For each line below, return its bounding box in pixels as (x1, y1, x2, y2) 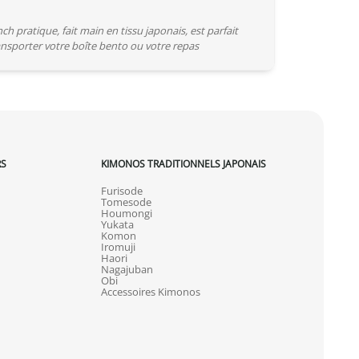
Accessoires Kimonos (100, 284, 200, 299)
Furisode (100, 183, 143, 198)
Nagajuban (100, 261, 153, 276)
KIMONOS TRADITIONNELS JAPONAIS (100, 156, 266, 170)
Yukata (100, 216, 134, 232)
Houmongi (100, 205, 152, 220)
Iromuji (100, 239, 135, 254)
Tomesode (100, 194, 151, 209)
